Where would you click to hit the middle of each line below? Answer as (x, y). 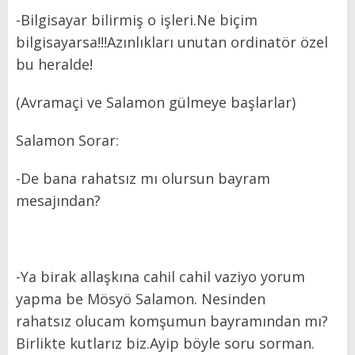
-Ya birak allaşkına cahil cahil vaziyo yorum (160, 276)
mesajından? (58, 200)
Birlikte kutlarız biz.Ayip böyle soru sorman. (165, 343)
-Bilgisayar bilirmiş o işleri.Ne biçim (137, 19)
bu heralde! (54, 64)
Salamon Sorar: (67, 140)
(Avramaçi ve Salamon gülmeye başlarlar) (158, 102)
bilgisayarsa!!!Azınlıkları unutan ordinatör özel (172, 42)
